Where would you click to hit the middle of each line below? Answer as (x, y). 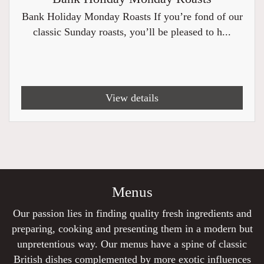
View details (132, 98)
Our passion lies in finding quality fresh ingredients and (132, 213)
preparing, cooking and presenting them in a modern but (132, 229)
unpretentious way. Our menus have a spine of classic (132, 244)
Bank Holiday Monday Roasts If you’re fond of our (132, 16)
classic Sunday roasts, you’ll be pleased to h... (132, 32)
